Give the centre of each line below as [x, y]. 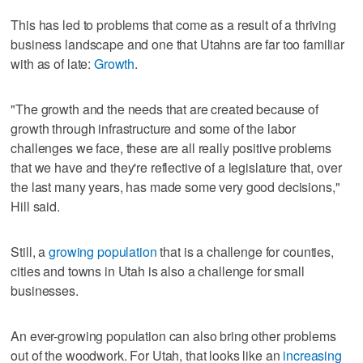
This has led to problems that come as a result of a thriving [173, 24]
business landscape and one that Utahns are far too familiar [178, 44]
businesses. [45, 290]
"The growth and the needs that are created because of [164, 109]
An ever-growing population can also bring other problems [173, 335]
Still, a [30, 251]
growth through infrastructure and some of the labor [154, 128]
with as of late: [52, 63]
